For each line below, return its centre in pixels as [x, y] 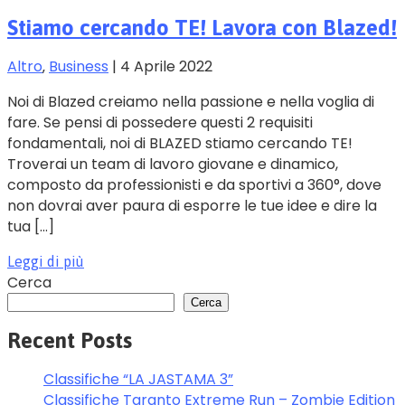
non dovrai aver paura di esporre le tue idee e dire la [192, 205]
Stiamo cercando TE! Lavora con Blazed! [202, 27]
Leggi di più [46, 261]
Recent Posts [70, 340]
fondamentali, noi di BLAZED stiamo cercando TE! [180, 143]
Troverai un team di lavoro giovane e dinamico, [173, 164]
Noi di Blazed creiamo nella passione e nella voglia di [191, 101]
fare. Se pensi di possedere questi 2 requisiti [160, 122]
